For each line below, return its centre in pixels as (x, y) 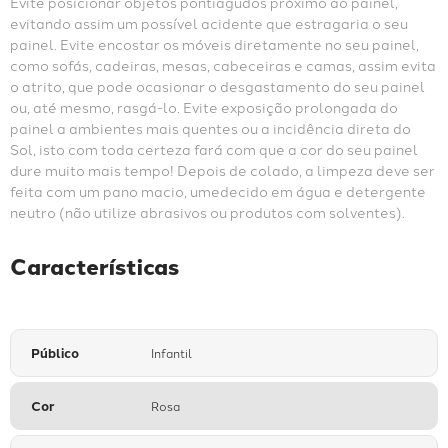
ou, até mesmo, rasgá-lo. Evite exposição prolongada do (204, 107)
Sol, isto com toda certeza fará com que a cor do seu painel (214, 149)
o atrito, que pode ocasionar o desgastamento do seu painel (217, 86)
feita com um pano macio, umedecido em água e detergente (218, 191)
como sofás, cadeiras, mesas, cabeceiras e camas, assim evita (223, 65)
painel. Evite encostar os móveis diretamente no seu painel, (214, 44)
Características (94, 266)
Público (55, 353)
